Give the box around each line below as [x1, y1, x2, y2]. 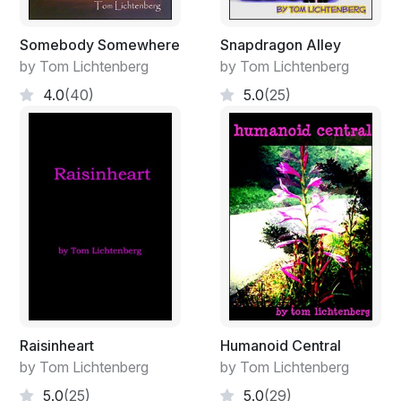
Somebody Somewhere [20, 36, 180, 55]
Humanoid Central [220, 337, 341, 355]
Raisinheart [20, 337, 94, 355]
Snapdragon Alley [220, 36, 341, 55]
